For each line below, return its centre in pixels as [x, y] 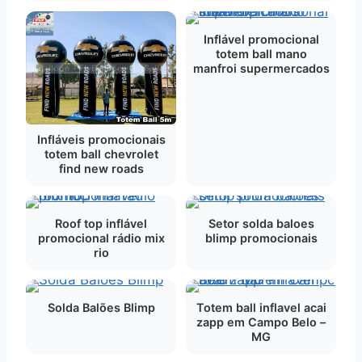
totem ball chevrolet [101, 154]
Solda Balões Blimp [101, 307]
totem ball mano [261, 54]
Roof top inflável [101, 223]
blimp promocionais [261, 238]
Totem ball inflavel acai [261, 307]
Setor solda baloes [261, 223]
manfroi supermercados [261, 68]
